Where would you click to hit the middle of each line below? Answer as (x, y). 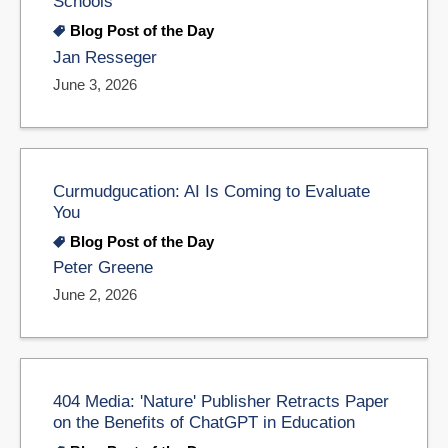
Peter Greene (103, 268)
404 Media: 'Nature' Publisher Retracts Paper (221, 401)
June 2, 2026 (95, 295)
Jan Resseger (105, 57)
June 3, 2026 (95, 84)
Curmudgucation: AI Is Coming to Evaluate (211, 190)
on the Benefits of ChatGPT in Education (204, 422)
